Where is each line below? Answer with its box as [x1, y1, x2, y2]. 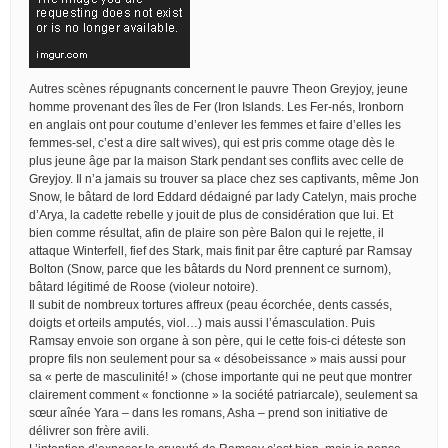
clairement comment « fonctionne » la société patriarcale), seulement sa [29, 387, 418, 402]
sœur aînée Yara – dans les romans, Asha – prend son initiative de [29, 405, 388, 420]
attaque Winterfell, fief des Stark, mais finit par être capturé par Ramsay [29, 243, 412, 258]
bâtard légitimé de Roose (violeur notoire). [29, 279, 258, 294]
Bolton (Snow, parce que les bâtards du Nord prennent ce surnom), [29, 261, 391, 276]
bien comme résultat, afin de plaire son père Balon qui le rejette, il [29, 225, 384, 240]
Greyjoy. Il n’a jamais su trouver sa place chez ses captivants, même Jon [29, 171, 419, 186]
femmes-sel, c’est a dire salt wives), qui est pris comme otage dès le [29, 135, 395, 150]
